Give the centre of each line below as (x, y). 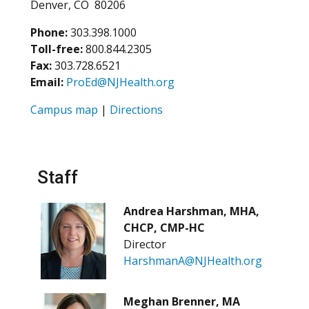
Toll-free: (57, 49)
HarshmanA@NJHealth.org (193, 260)
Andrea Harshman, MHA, (191, 211)
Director (145, 244)
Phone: (49, 32)
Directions (136, 109)
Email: (47, 82)
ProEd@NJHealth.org (120, 82)
